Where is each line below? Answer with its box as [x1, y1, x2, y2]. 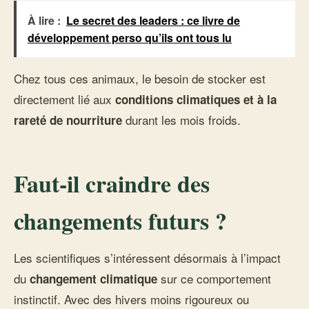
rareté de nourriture [14, 112, 122, 128]
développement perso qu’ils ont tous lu [28, 30, 232, 46]
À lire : [28, 12, 61, 28]
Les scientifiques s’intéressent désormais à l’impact [14, 249, 281, 266]
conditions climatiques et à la [115, 91, 277, 108]
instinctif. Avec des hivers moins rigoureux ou [14, 290, 249, 308]
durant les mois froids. [122, 111, 241, 128]
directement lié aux [14, 90, 115, 108]
